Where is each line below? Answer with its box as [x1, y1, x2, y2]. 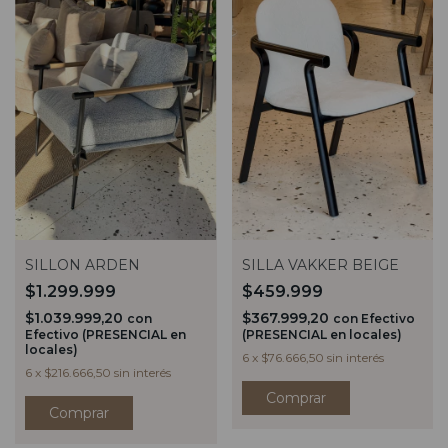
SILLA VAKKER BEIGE [241, 256, 399, 275]
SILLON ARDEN [25, 256, 140, 275]
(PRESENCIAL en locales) [241, 327, 402, 343]
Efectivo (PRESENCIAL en [25, 327, 186, 343]
